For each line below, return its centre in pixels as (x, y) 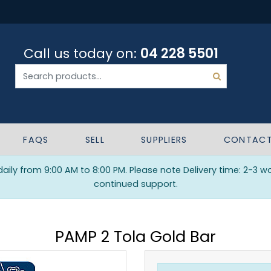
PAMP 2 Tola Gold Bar (135, 237)
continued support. (135, 184)
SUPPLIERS (164, 140)
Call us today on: (82, 54)
